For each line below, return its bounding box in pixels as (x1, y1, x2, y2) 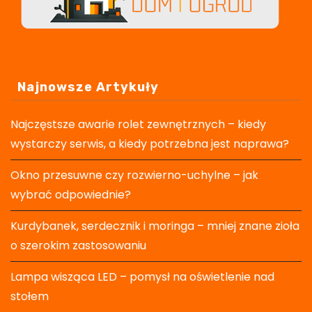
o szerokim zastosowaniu (10, 237, 146, 254)
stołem (10, 288, 49, 305)
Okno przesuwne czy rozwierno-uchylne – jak (10, 167, 258, 184)
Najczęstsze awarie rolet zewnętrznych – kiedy (10, 116, 266, 133)
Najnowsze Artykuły (17, 79, 159, 95)
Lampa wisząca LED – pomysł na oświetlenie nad (10, 269, 274, 286)
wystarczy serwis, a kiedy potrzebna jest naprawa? (10, 136, 289, 153)
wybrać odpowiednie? (10, 187, 131, 203)
